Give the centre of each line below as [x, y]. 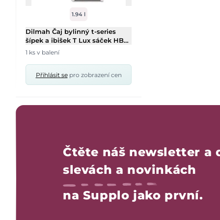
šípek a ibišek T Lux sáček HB [75, 40]
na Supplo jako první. [133, 195]
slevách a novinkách [130, 170]
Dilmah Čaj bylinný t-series [71, 31]
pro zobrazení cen [95, 75]
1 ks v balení [42, 52]
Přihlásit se [52, 75]
